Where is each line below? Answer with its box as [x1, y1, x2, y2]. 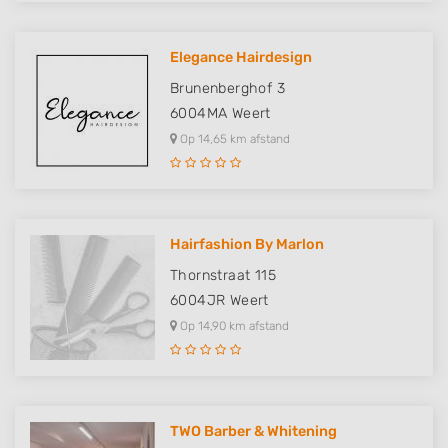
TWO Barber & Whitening [170, 423, 337, 440]
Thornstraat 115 [170, 267, 276, 284]
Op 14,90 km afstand [177, 319, 289, 333]
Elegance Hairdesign [170, 49, 312, 66]
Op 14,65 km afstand [177, 132, 290, 146]
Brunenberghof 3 [170, 80, 285, 97]
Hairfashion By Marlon [170, 236, 324, 253]
